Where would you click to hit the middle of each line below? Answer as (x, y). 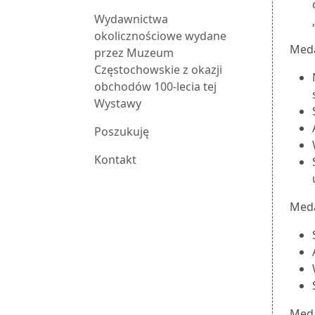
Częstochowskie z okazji (158, 70)
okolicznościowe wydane (160, 36)
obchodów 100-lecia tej (155, 87)
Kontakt (115, 160)
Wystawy (118, 104)
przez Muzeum (134, 53)
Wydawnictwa (131, 19)
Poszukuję (122, 132)
